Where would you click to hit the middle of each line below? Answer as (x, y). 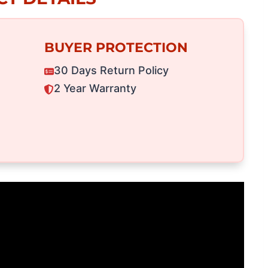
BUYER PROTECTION (116, 48)
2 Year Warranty (95, 89)
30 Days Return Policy (111, 71)
